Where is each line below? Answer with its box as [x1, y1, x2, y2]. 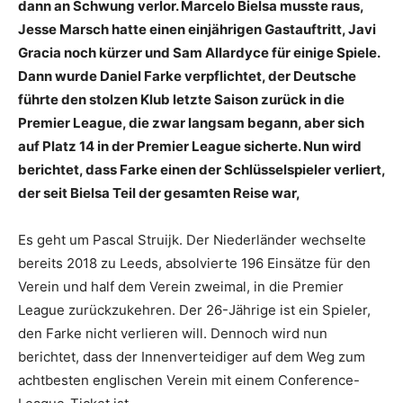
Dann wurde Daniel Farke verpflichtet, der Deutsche [18, 67, 356, 85]
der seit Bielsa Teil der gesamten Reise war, [18, 184, 300, 201]
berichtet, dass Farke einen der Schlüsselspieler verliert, [18, 160, 385, 178]
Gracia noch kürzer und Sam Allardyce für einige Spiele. [18, 43, 380, 61]
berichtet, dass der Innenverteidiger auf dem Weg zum [18, 347, 365, 365]
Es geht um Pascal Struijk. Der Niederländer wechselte [18, 230, 366, 248]
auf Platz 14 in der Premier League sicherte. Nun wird [18, 137, 362, 155]
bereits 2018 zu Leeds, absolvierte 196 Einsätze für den [18, 254, 371, 272]
